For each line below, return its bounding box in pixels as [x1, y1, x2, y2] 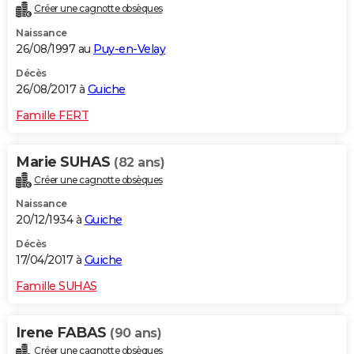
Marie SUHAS [16, 153, 114, 171]
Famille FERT [16, 107, 88, 122]
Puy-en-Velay [93, 41, 165, 56]
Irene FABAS [16, 324, 110, 342]
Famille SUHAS [16, 279, 97, 294]
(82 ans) [114, 154, 164, 170]
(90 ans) [110, 326, 161, 341]
